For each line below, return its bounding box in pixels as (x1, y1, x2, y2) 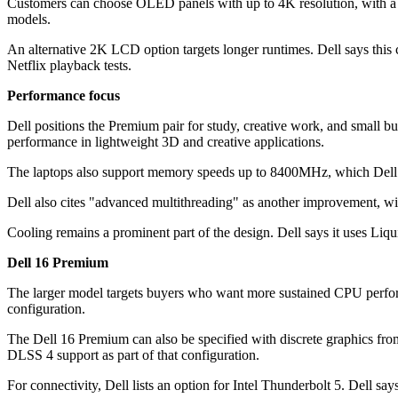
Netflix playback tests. (7, 58, 131, 74)
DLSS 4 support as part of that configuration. (7, 347, 259, 363)
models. (7, 12, 51, 28)
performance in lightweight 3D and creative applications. (7, 134, 324, 150)
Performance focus (7, 88, 120, 104)
